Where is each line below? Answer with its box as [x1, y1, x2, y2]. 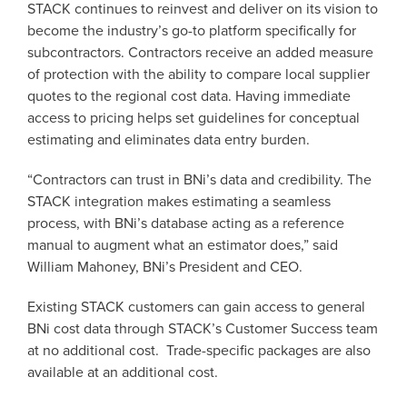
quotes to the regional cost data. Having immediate [27, 87, 351, 105]
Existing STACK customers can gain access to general [27, 298, 365, 316]
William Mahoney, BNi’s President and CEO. [27, 258, 303, 276]
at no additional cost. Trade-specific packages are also [27, 342, 371, 360]
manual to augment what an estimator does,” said [27, 236, 338, 254]
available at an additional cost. [27, 363, 218, 382]
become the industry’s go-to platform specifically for [27, 22, 356, 40]
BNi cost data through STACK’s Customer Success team [27, 320, 378, 338]
